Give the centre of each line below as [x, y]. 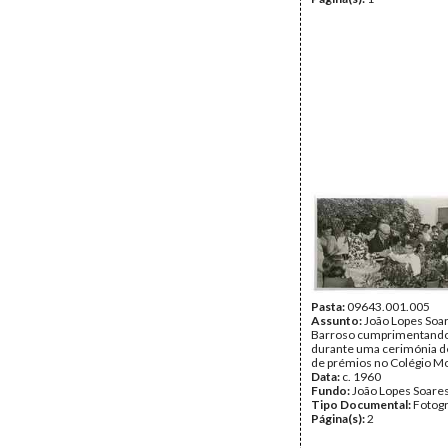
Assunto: [337, 320]
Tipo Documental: [362, 404]
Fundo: [331, 390]
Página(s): [339, 418]
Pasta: [329, 306]
